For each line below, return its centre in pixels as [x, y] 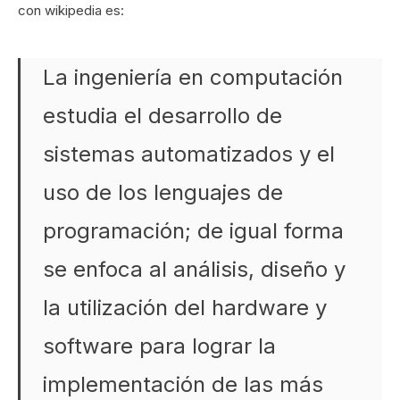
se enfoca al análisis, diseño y [194, 269]
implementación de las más [183, 384]
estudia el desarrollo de [162, 116]
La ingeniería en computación [193, 77]
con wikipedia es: [71, 10]
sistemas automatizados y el [189, 154]
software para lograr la [159, 346]
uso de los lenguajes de [163, 192]
